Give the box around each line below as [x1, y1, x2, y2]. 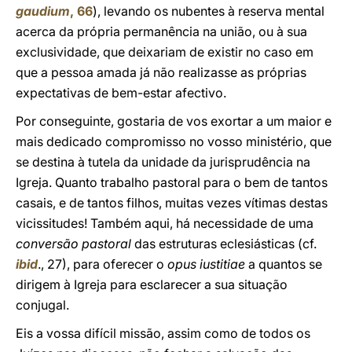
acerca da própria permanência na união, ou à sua [16, 24, 307, 39]
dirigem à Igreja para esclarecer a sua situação [16, 277, 288, 292]
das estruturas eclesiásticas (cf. [134, 236, 317, 251]
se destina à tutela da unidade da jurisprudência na [16, 154, 310, 170]
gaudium [16, 3, 70, 19]
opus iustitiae [164, 256, 248, 272]
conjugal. [16, 297, 69, 313]
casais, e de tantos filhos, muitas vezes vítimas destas [16, 195, 328, 211]
